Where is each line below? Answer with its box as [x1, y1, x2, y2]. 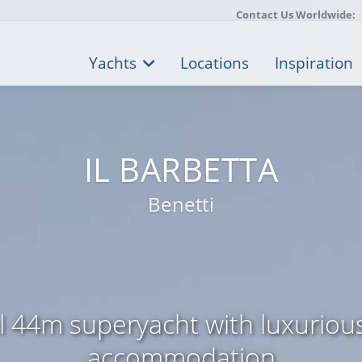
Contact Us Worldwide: [236, 7, 356, 22]
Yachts [89, 53, 137, 74]
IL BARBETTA [83, 147, 279, 192]
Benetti [147, 191, 215, 217]
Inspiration [275, 53, 353, 74]
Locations [180, 53, 249, 74]
